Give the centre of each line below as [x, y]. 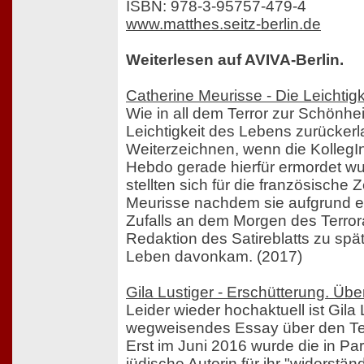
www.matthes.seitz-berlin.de [223, 24]
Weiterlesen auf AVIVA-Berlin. [235, 60]
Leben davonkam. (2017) [214, 257]
